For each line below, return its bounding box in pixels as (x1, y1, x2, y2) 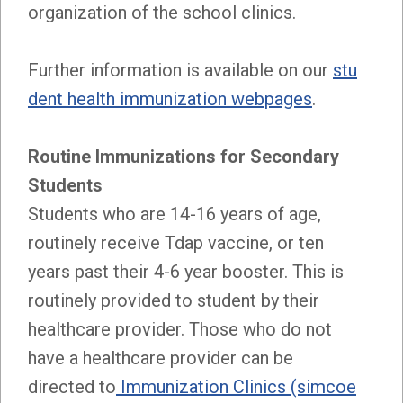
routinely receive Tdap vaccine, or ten (28, 231, 324, 254)
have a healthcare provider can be (28, 346, 293, 369)
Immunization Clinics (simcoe (116, 375, 356, 398)
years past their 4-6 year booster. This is (28, 260, 344, 282)
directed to (28, 375, 116, 398)
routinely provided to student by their (28, 289, 319, 311)
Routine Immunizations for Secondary (28, 145, 339, 167)
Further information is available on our (28, 58, 333, 81)
